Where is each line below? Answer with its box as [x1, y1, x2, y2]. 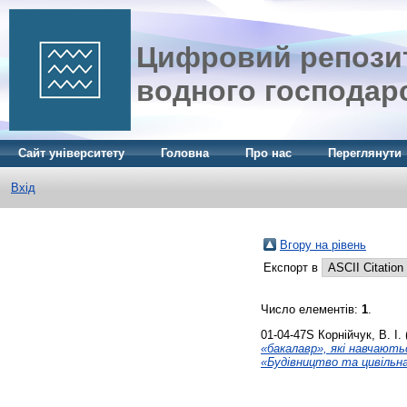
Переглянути [328, 146, 402, 160]
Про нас [245, 146, 292, 160]
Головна [161, 146, 209, 160]
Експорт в [263, 261, 322, 274]
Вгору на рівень [280, 238, 366, 252]
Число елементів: [261, 303, 362, 316]
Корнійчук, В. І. [318, 327, 402, 342]
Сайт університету [18, 146, 124, 160]
